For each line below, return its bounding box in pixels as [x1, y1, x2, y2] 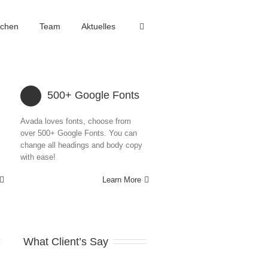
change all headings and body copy [20, 141, 142, 150]
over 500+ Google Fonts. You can [20, 129, 137, 138]
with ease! [20, 153, 56, 162]
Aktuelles [81, 22, 115, 31]
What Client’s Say [23, 236, 109, 248]
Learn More [102, 175, 141, 184]
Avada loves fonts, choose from [20, 117, 131, 126]
